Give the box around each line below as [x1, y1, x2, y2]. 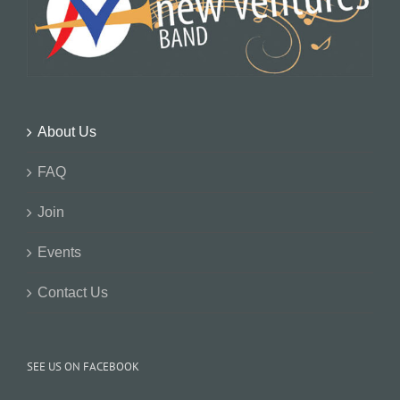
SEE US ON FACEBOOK [27, 359, 139, 375]
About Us [37, 124, 96, 140]
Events [37, 245, 81, 261]
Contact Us [37, 285, 108, 301]
